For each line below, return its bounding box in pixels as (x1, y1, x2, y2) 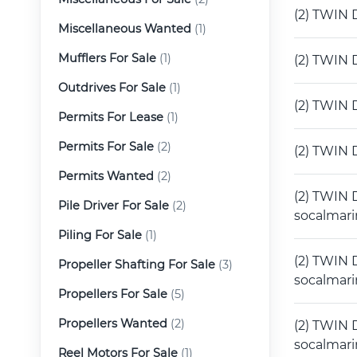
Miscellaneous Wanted (58, 21, 191, 36)
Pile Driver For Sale (58, 198, 169, 213)
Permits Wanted (58, 168, 154, 183)
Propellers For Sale (58, 286, 167, 301)
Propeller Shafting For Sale (58, 257, 215, 272)
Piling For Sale (58, 227, 142, 242)
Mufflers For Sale (58, 50, 156, 65)
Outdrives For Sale (58, 80, 166, 95)
